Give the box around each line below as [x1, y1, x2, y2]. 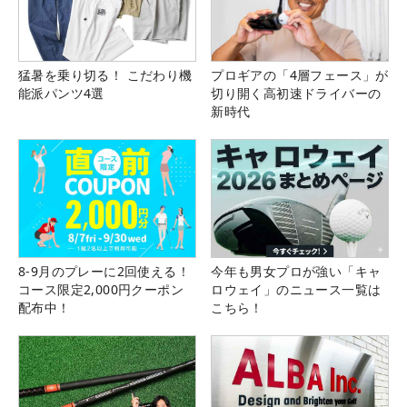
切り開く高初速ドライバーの [211, 84, 382, 102]
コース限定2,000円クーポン [18, 281, 184, 299]
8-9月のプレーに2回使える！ [18, 263, 190, 281]
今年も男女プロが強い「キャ [211, 263, 382, 281]
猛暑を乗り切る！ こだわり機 [18, 65, 193, 84]
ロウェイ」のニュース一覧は [211, 281, 382, 299]
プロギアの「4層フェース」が [211, 65, 389, 84]
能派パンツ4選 [18, 84, 104, 102]
